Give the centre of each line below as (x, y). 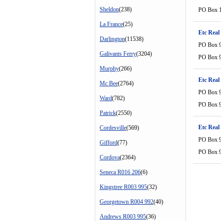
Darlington (112, 39)
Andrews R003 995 (123, 217)
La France (111, 24)
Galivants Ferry (118, 54)
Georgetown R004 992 (127, 202)
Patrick (108, 113)
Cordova (110, 157)
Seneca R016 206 (120, 172)
